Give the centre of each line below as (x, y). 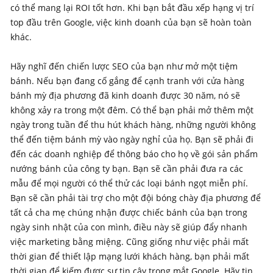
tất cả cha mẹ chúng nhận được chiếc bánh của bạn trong (129, 212)
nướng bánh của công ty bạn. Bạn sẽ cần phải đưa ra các (127, 168)
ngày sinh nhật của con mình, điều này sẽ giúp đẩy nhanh (129, 227)
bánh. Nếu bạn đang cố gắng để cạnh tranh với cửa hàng (127, 80)
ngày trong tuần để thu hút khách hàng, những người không (133, 124)
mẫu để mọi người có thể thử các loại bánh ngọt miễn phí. (129, 183)
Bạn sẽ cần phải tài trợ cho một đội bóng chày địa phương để (136, 197)
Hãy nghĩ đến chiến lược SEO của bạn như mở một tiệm (124, 66)
